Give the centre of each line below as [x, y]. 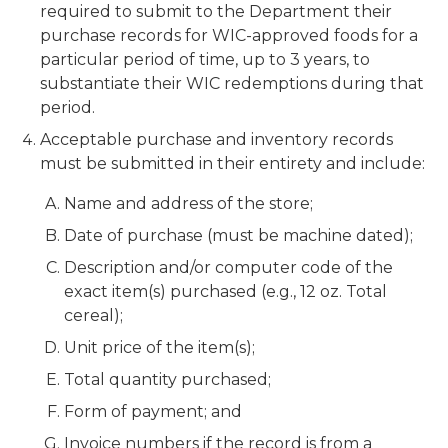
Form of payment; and [153, 411]
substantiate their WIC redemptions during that [232, 83]
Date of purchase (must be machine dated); [238, 235]
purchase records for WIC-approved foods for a [229, 35]
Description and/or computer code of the [228, 267]
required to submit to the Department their [216, 11]
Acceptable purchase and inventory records [216, 139]
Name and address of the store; [188, 203]
